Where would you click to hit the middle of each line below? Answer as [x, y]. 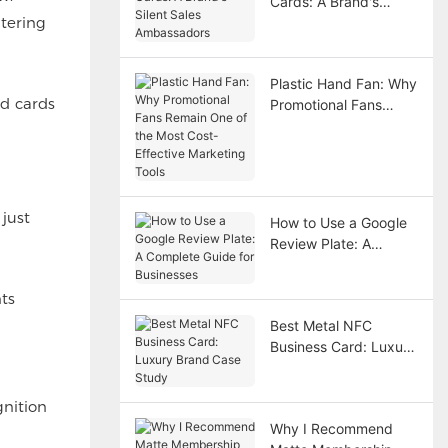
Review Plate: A [320, 244]
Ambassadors [314, 44]
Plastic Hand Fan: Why [343, 84]
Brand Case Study [329, 368]
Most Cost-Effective [334, 147]
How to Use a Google [338, 223]
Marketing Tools [321, 168]
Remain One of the [330, 126]
